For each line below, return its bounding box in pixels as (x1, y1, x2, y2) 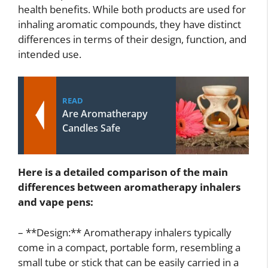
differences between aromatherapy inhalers (18, 180, 240, 194)
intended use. (18, 47, 81, 61)
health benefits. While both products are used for (18, 2, 246, 16)
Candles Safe (62, 121, 120, 135)
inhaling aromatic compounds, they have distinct (18, 17, 241, 31)
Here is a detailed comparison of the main (18, 165, 228, 179)
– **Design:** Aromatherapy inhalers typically (18, 225, 232, 239)
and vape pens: (18, 195, 93, 209)
